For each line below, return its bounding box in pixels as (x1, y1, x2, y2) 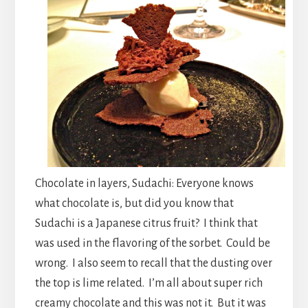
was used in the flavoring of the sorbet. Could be (34, 236, 270, 250)
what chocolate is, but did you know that (34, 197, 234, 210)
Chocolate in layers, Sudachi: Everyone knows (34, 177, 254, 190)
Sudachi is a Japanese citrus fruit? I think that (34, 217, 258, 230)
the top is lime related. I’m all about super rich (34, 276, 263, 289)
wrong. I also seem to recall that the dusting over (34, 256, 272, 269)
